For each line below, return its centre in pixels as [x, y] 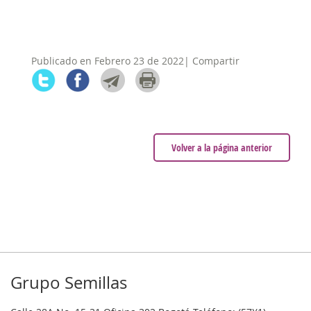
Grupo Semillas [69, 283]
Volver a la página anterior [222, 148]
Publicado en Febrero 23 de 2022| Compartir [135, 61]
